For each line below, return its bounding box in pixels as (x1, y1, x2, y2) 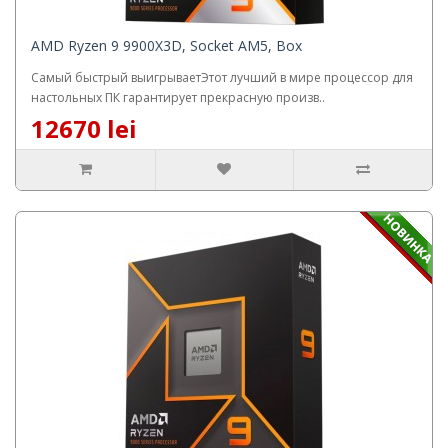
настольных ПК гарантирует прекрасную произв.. (31, 88, 325, 106)
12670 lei (31, 111, 137, 145)
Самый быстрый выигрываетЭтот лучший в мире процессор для (31, 68, 413, 86)
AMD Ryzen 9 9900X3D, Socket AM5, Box (31, 35, 302, 55)
